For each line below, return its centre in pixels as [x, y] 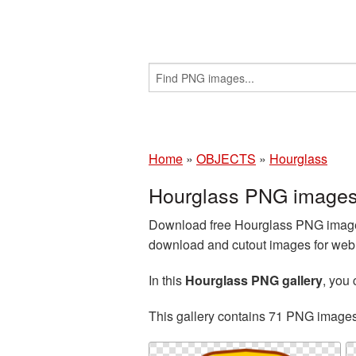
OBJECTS [226, 159]
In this [167, 280]
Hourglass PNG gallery [254, 280]
